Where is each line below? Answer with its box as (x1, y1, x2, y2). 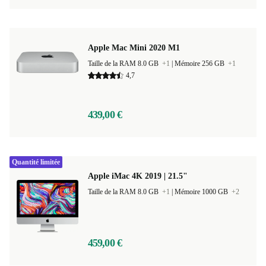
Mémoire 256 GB (175, 59, 226, 68)
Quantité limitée (12, 158, 60, 166)
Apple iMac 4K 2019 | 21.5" (88, 172, 188, 180)
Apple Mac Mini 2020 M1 (88, 43, 180, 52)
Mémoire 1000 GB (175, 188, 230, 196)
